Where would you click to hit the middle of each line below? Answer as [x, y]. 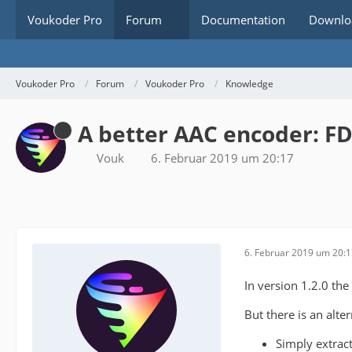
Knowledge [249, 83]
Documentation [243, 20]
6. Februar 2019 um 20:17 [222, 158]
